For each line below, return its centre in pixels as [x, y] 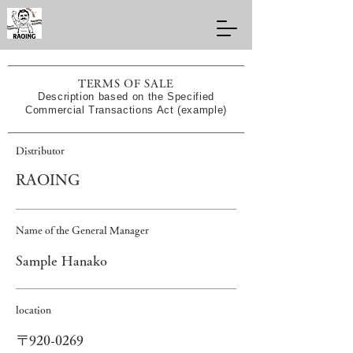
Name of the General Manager [82, 230]
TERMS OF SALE [126, 84]
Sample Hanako [61, 260]
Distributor [40, 151]
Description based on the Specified [126, 97]
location [33, 310]
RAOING [48, 179]
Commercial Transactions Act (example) [126, 110]
